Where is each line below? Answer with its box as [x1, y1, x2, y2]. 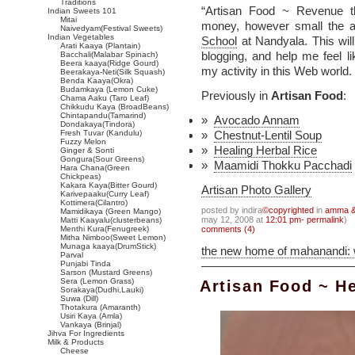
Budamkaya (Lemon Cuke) [60, 85, 158, 94]
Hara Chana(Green [60, 163, 130, 172]
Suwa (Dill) [60, 294, 98, 303]
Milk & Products [48, 338, 104, 346]
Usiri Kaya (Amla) [60, 311, 122, 320]
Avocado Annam [214, 113, 300, 127]
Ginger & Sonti [60, 146, 114, 155]
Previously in [201, 89, 271, 102]
